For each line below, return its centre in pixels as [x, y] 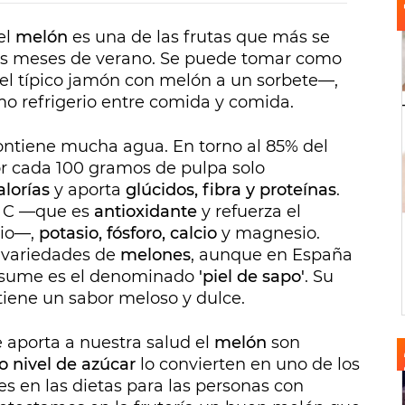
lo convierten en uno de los [250, 365]
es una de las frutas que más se [199, 38]
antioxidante [148, 212]
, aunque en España [272, 255]
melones [155, 255]
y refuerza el [251, 212]
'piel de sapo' [250, 277]
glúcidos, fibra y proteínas [231, 190]
